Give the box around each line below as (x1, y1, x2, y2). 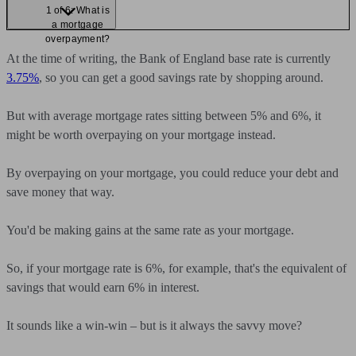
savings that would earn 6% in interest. (6, 281, 199, 294)
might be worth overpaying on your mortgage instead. (6, 128, 276, 141)
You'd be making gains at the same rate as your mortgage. (6, 223, 294, 237)
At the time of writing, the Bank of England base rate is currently (6, 52, 331, 65)
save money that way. (6, 185, 114, 199)
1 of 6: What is (45, 5, 110, 16)
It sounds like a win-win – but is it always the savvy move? (6, 319, 302, 332)
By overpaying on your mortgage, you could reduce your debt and (6, 166, 339, 180)
